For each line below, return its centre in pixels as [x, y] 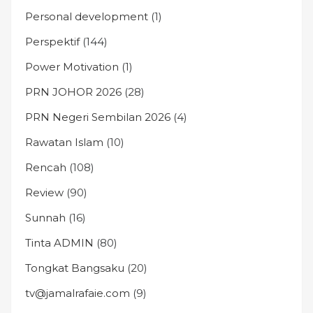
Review [44, 192]
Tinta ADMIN [59, 243]
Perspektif [52, 42]
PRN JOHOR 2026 [73, 92]
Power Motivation [72, 67]
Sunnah [45, 218]
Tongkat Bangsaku [75, 268]
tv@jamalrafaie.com [78, 293]
